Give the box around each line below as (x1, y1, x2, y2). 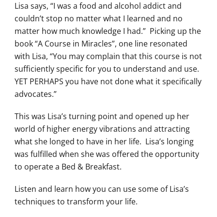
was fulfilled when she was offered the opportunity (15, 149, 199, 160)
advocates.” (15, 89, 57, 100)
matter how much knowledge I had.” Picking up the (15, 26, 201, 37)
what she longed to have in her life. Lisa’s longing (15, 136, 194, 147)
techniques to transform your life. (15, 196, 138, 207)
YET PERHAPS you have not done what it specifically (15, 76, 201, 87)
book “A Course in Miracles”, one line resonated (15, 38, 187, 49)
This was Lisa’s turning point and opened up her (15, 111, 189, 122)
